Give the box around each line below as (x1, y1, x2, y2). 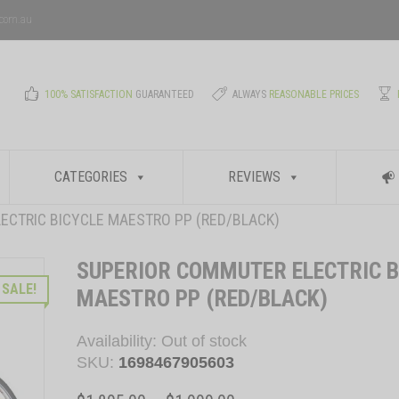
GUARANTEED (133, 88, 194, 102)
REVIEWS (228, 167, 281, 185)
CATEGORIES (54, 167, 127, 185)
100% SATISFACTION (45, 88, 133, 102)
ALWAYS (232, 88, 269, 102)
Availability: (76, 331, 161, 350)
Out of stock (160, 331, 247, 350)
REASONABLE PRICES (269, 88, 359, 102)
